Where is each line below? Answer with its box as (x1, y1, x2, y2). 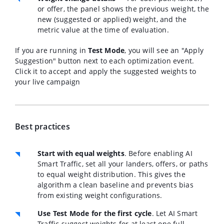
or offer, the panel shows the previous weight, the (37, 3, 209, 13)
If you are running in (15, 45, 88, 55)
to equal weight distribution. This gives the (37, 169, 185, 179)
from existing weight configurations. (37, 190, 162, 200)
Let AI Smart (153, 208, 198, 218)
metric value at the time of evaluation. (37, 24, 169, 34)
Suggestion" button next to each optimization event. (15, 55, 194, 65)
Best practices (15, 120, 70, 132)
